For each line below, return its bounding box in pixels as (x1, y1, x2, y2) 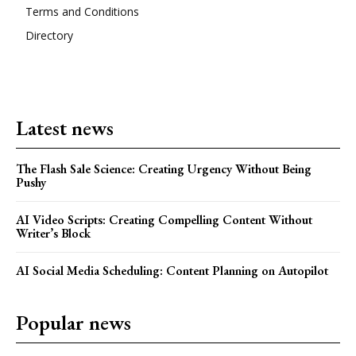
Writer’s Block (16, 224, 91, 242)
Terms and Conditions (25, 3, 139, 19)
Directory (25, 27, 73, 43)
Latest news (16, 114, 114, 141)
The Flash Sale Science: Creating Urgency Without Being (16, 160, 311, 177)
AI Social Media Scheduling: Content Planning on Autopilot (16, 261, 328, 279)
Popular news (16, 308, 131, 336)
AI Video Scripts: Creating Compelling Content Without (16, 211, 312, 228)
